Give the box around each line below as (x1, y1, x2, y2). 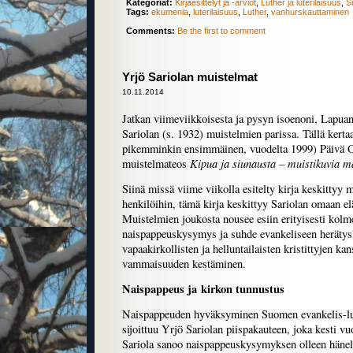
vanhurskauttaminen (271, 7, 349, 17)
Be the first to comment (177, 26, 266, 36)
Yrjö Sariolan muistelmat (122, 71, 258, 84)
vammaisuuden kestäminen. (122, 256, 246, 272)
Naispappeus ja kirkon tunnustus (122, 281, 284, 298)
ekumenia (151, 7, 188, 17)
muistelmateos (122, 156, 187, 172)
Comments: (126, 26, 175, 36)
